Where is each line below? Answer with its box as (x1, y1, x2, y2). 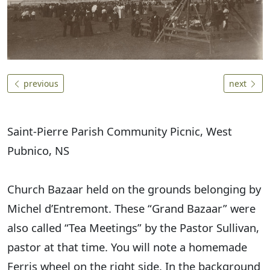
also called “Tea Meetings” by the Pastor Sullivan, (7, 220, 259, 236)
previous (21, 78, 58, 90)
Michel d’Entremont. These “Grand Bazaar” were (7, 201, 256, 216)
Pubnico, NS (7, 143, 69, 159)
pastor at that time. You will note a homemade (7, 239, 247, 255)
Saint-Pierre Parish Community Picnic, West (7, 124, 232, 139)
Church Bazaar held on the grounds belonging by (7, 181, 261, 197)
